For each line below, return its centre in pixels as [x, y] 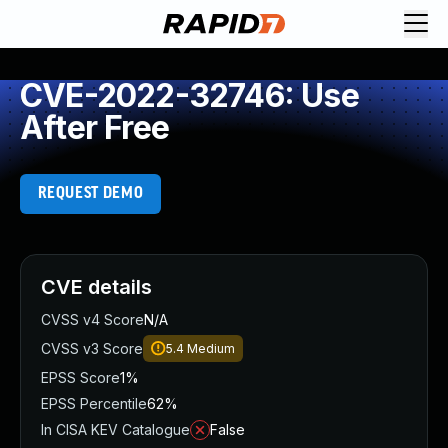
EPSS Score [80, 377]
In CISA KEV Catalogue [115, 429]
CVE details [96, 287]
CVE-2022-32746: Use [189, 95]
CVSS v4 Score [92, 319]
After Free [94, 127]
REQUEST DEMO [90, 193]
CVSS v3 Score [92, 348]
